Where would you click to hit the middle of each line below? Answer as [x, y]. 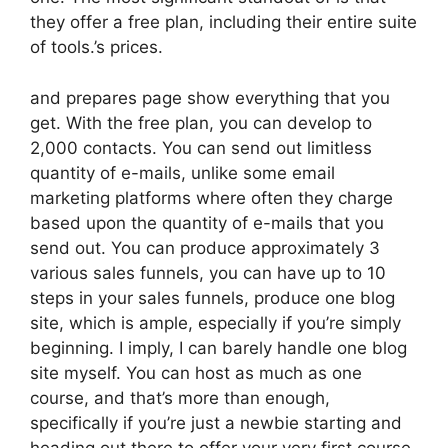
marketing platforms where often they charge [211, 197]
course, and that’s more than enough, [180, 397]
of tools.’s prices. [96, 47]
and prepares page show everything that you [210, 97]
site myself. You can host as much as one [196, 372]
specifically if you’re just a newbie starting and [216, 422]
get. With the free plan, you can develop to [201, 122]
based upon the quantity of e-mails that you [207, 222]
